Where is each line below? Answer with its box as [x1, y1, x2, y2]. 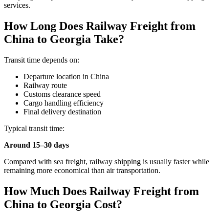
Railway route [23, 81, 67, 90]
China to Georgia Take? [4, 33, 124, 46]
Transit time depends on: [4, 56, 79, 65]
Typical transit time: [4, 124, 65, 133]
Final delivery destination [23, 108, 101, 116]
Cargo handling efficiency [23, 99, 104, 108]
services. [4, 1, 30, 10]
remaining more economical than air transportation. [4, 166, 160, 175]
